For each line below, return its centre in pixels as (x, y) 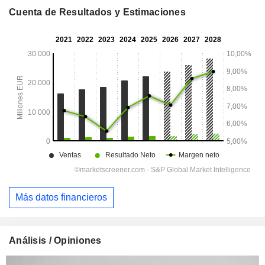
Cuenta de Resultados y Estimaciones (97, 12)
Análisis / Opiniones (55, 240)
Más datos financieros (61, 197)
